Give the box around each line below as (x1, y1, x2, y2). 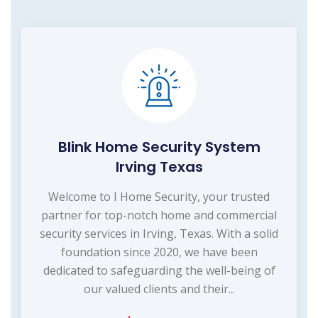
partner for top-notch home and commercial (41, 207, 277, 223)
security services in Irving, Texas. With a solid (40, 225, 278, 241)
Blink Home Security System (57, 136, 261, 157)
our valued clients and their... (83, 280, 235, 297)
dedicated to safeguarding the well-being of (43, 262, 275, 278)
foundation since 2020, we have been (60, 243, 258, 260)
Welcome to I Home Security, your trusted (48, 188, 270, 204)
